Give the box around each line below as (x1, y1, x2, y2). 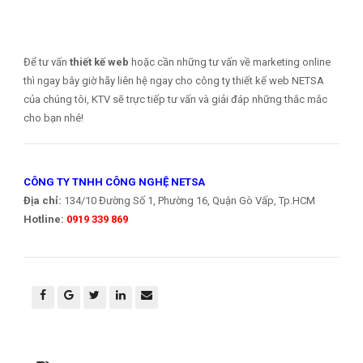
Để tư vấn (23, 56, 70, 69)
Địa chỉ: (23, 194, 62, 207)
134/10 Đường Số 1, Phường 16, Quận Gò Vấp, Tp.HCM (61, 194, 315, 207)
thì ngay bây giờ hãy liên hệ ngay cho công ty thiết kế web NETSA (23, 75, 324, 88)
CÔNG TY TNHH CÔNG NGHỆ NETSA (23, 176, 205, 189)
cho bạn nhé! (23, 112, 83, 125)
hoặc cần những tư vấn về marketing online (128, 56, 331, 69)
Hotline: (23, 213, 64, 226)
